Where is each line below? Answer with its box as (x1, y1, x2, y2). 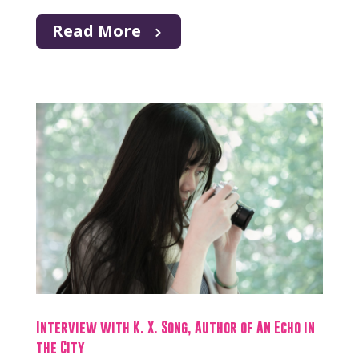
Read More (51, 20, 141, 42)
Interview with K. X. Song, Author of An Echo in (35, 319, 315, 337)
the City (35, 339, 85, 357)
